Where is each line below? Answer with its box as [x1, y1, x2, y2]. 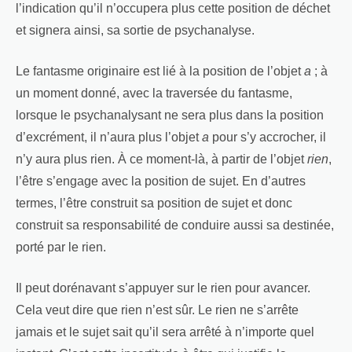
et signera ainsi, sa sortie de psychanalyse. [16, 24, 255, 38]
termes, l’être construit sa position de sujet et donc [16, 196, 292, 211]
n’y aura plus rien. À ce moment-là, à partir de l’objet [16, 152, 307, 167]
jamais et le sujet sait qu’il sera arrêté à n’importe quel [16, 325, 314, 339]
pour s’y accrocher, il [209, 130, 326, 145]
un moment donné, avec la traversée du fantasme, [16, 86, 292, 101]
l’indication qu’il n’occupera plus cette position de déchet [16, 2, 330, 16]
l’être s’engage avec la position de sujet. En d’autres [16, 174, 306, 189]
